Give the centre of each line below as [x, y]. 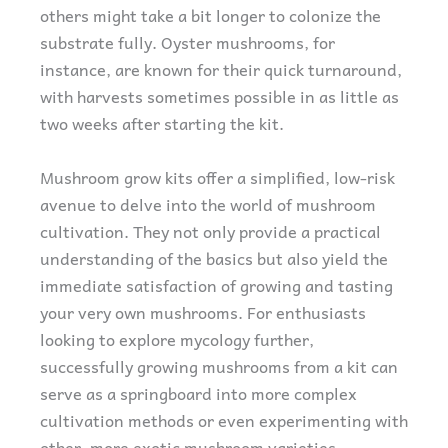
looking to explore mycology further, [177, 338]
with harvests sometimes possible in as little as [219, 95]
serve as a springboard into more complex [198, 392]
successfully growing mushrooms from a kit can [219, 365]
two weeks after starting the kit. [162, 122]
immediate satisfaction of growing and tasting [216, 284]
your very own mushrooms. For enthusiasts [203, 311]
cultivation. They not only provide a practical [210, 230]
